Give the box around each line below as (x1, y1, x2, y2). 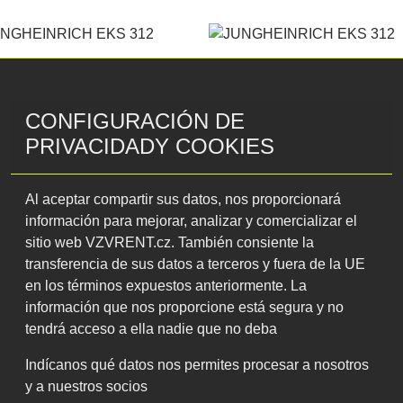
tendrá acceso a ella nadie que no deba (25, 321, 277, 336)
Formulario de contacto (81, 219, 322, 244)
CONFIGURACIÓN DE (25, 109, 245, 133)
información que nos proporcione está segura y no (25, 300, 344, 315)
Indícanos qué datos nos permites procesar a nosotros (25, 357, 369, 372)
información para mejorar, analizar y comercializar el (25, 213, 357, 228)
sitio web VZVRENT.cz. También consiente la (25, 235, 314, 250)
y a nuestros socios (25, 379, 148, 394)
